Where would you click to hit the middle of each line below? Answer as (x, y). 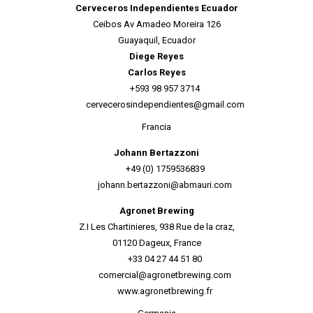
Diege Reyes (156, 56)
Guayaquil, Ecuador (156, 40)
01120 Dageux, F (145, 243)
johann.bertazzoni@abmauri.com (165, 185)
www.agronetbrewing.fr (165, 291)
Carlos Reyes (156, 72)
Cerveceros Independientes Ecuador (156, 8)
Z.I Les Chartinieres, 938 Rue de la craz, (156, 227)
